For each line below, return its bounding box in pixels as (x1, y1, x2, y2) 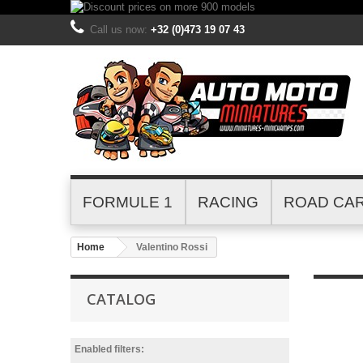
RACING (198, 194, 258, 211)
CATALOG (87, 289, 156, 309)
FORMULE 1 (83, 194, 173, 211)
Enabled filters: (75, 344, 144, 355)
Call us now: (90, 23, 151, 36)
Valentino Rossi (136, 241, 207, 253)
